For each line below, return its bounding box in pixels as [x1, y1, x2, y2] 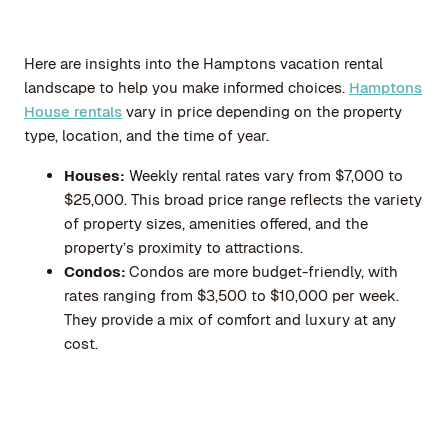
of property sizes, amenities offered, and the [64, 214, 368, 234]
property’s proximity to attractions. [64, 238, 303, 258]
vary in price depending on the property [122, 102, 402, 122]
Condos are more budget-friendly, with [129, 262, 398, 282]
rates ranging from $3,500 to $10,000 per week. [64, 286, 399, 306]
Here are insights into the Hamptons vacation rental [24, 54, 383, 74]
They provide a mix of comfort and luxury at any [64, 310, 396, 330]
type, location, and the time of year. [24, 126, 269, 146]
